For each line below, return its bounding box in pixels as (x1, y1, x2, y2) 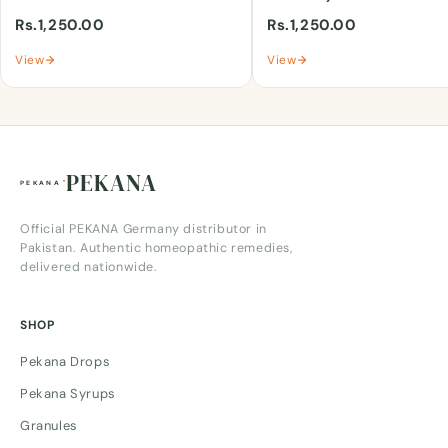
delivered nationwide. (20, 259, 158, 275)
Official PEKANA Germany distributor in (20, 221, 267, 237)
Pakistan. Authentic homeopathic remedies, (20, 240, 293, 256)
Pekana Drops (20, 353, 111, 370)
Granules (20, 417, 78, 434)
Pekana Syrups (20, 385, 116, 402)
